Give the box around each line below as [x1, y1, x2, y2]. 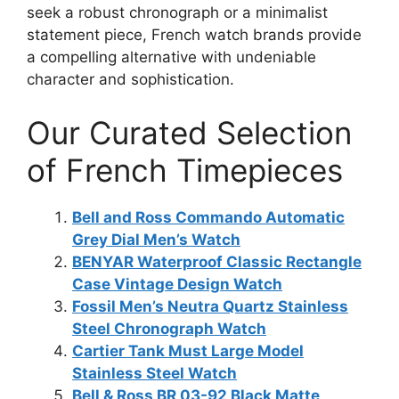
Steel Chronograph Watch [72, 319, 266, 338]
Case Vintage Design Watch [72, 274, 282, 293]
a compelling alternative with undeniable [27, 48, 316, 66]
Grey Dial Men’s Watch [72, 230, 240, 248]
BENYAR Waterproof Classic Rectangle [72, 252, 362, 271]
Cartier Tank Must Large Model [72, 341, 304, 360]
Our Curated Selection [27, 113, 352, 151]
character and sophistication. [27, 70, 234, 88]
